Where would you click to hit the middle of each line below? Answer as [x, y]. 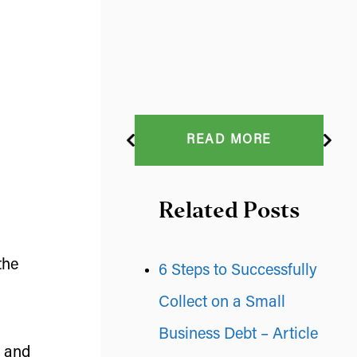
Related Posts [229, 210]
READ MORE [229, 140]
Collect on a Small [222, 303]
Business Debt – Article [238, 335]
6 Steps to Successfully [238, 271]
